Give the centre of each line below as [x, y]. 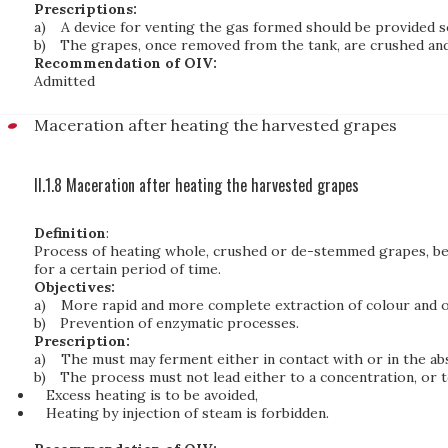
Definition [70, 233]
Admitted [64, 81]
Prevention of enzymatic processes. [180, 323]
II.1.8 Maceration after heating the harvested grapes [196, 185]
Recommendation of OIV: [125, 63]
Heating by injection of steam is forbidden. [187, 413]
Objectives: [74, 287]
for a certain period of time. [127, 269]
